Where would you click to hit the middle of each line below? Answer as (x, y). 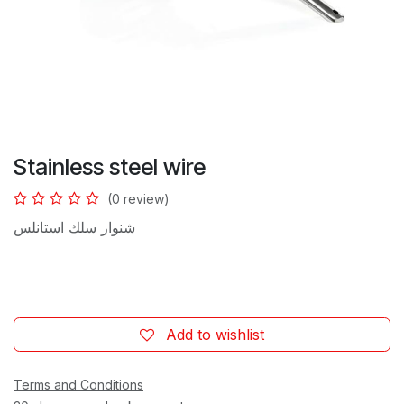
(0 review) (138, 198)
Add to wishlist (215, 334)
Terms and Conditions (78, 384)
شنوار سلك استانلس (74, 227)
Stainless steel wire (110, 166)
